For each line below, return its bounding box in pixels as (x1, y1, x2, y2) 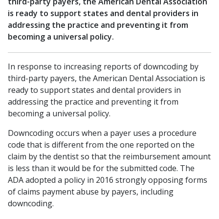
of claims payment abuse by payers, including (8, 186, 174, 197)
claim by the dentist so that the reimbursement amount (8, 151, 211, 162)
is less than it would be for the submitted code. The (8, 163, 195, 174)
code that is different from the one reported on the (8, 139, 195, 150)
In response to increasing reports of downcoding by (8, 61, 198, 72)
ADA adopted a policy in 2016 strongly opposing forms (8, 175, 207, 185)
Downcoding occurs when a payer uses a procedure (8, 128, 197, 138)
